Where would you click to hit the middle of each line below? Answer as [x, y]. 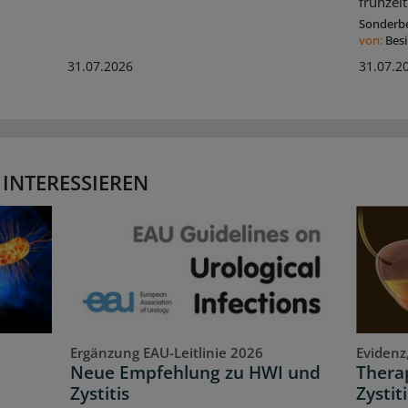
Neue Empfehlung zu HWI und [196, 372]
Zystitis [100, 393]
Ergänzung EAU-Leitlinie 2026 [167, 352]
